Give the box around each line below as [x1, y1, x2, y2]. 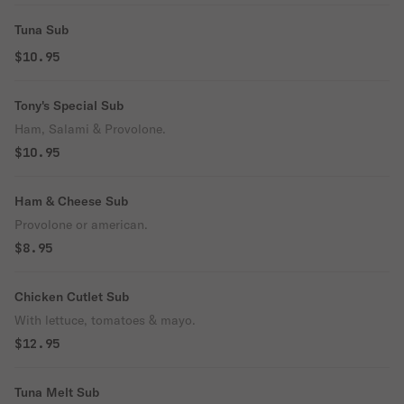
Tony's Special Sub [14, 97, 124, 114]
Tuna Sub [14, 22, 69, 38]
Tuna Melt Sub [14, 384, 99, 400]
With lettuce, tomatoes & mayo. [14, 312, 196, 328]
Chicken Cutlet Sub [14, 289, 129, 305]
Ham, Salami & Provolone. [14, 121, 166, 137]
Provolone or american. [14, 216, 148, 233]
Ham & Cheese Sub [14, 193, 128, 209]
